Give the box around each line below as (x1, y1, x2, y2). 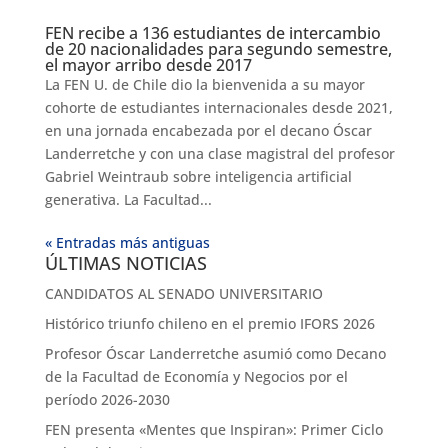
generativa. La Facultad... (44, 189, 212, 209)
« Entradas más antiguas (44, 232, 210, 252)
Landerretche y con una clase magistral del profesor (44, 143, 395, 163)
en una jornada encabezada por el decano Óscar (44, 120, 372, 140)
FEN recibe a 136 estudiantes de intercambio (44, 21, 381, 44)
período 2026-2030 (44, 389, 170, 409)
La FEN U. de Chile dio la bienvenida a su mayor (44, 74, 365, 94)
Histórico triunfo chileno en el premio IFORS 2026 (44, 313, 375, 333)
